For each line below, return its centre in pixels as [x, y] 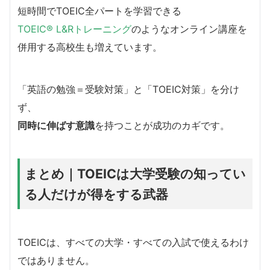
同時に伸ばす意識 [56, 126]
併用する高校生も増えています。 [90, 47]
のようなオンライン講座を [189, 29]
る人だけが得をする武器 [96, 194]
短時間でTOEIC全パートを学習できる [99, 11]
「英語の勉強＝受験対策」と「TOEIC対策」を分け [128, 89]
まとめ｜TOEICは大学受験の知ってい [135, 174]
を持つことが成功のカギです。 [162, 126]
